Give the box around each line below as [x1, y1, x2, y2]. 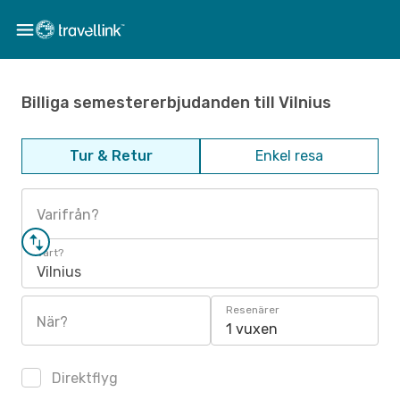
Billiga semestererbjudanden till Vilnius [21, 92, 331, 112]
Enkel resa [255, 147, 323, 164]
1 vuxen [226, 321, 278, 337]
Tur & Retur [69, 147, 153, 164]
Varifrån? [37, 206, 99, 223]
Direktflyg [48, 370, 118, 387]
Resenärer [226, 304, 279, 316]
